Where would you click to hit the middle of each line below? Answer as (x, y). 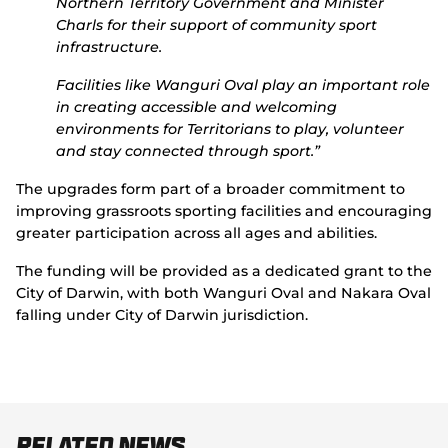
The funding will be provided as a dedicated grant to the (224, 271)
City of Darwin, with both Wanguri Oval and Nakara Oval (223, 293)
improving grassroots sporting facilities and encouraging (224, 211)
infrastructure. (109, 47)
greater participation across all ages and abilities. (196, 233)
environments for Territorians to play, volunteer (230, 129)
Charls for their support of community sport (216, 25)
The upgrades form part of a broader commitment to (210, 189)
